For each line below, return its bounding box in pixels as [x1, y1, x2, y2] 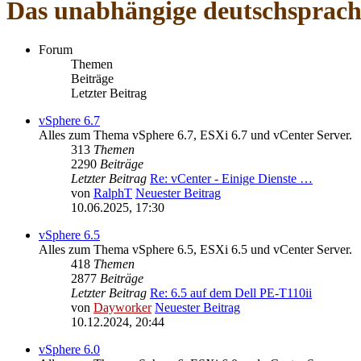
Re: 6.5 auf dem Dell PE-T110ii [150, 286, 312, 301]
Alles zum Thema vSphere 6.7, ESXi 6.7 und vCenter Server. [39, 128, 352, 143]
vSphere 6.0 [39, 342, 100, 357]
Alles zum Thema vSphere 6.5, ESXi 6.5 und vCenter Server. [39, 243, 352, 257]
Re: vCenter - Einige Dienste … [150, 172, 313, 186]
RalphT [93, 186, 132, 201]
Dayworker [93, 301, 151, 315]
